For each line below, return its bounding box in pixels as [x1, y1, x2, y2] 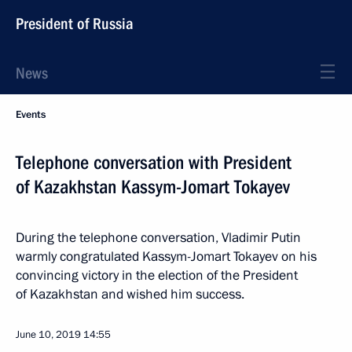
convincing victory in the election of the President [16, 266, 298, 284]
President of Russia [16, 14, 134, 33]
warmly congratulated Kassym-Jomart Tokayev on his [16, 247, 317, 266]
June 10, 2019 [16, 328, 81, 342]
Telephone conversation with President [16, 152, 291, 174]
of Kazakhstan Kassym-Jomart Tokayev [16, 176, 290, 198]
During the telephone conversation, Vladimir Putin [16, 229, 301, 247]
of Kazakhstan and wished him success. [16, 285, 244, 303]
